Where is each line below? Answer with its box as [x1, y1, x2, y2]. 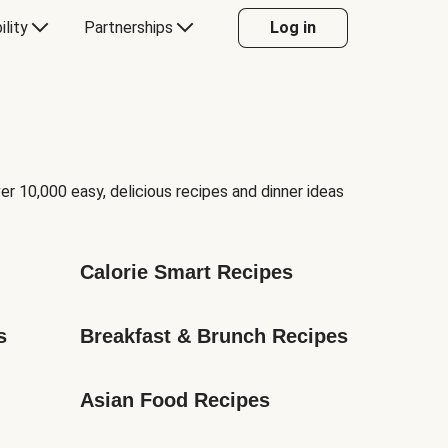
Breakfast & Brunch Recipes [80, 325, 348, 347]
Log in [270, 18, 316, 37]
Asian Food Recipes [80, 389, 270, 411]
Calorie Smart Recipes [80, 261, 293, 283]
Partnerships [83, 18, 173, 37]
